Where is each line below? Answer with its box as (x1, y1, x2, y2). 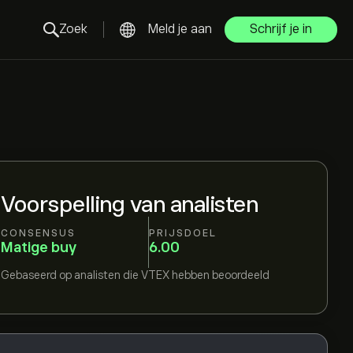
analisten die (74, 269, 139, 281)
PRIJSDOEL (148, 227, 217, 239)
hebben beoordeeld (172, 269, 269, 281)
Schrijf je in (250, 22, 312, 36)
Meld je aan (148, 22, 212, 36)
